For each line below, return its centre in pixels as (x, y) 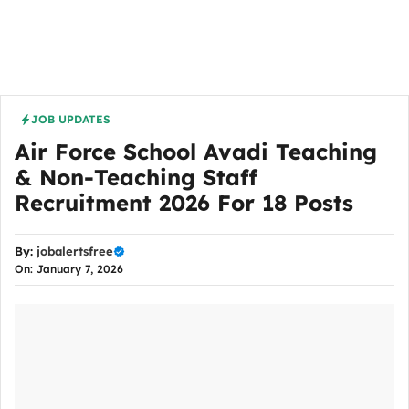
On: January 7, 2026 (69, 269)
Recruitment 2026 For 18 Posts (184, 203)
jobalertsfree (75, 251)
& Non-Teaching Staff (136, 177)
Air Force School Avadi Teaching (196, 152)
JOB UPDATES (71, 119)
